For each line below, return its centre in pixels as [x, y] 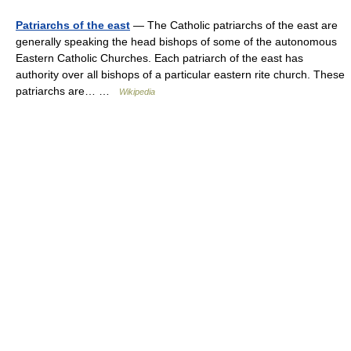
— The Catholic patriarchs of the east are [234, 25]
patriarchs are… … [67, 91]
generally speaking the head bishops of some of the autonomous [176, 42]
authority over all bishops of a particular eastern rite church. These [180, 74]
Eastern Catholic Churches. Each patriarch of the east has [159, 58]
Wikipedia [137, 92]
